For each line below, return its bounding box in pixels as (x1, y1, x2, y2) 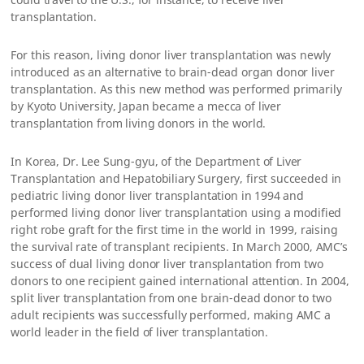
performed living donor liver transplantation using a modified (11, 205, 342, 220)
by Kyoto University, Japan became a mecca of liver (11, 98, 281, 114)
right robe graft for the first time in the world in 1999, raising (11, 222, 338, 237)
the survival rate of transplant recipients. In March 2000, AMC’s (11, 239, 348, 254)
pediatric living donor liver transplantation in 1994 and (11, 188, 305, 203)
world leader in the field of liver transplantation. (11, 324, 268, 340)
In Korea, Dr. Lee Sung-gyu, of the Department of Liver (11, 154, 302, 169)
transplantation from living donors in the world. (11, 115, 266, 131)
